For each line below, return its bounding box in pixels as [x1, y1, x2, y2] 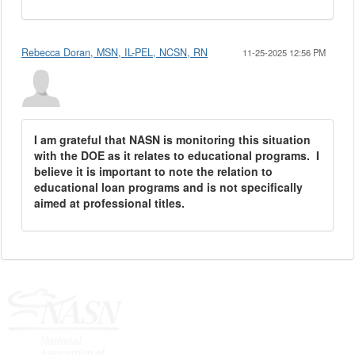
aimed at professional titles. [34, 195, 185, 211]
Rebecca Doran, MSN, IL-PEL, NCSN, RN [21, 45, 208, 59]
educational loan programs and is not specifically [34, 179, 303, 195]
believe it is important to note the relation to [34, 163, 273, 179]
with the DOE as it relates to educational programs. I [34, 147, 319, 163]
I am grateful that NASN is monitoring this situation [34, 132, 311, 147]
